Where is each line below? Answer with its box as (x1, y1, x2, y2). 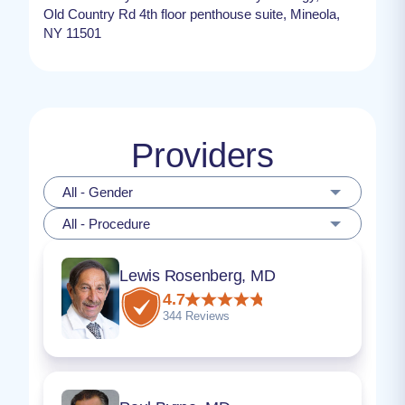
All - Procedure (62, 215, 150, 231)
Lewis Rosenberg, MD (119, 267, 276, 286)
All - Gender (62, 184, 133, 200)
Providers (131, 136, 274, 174)
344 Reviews (163, 308, 230, 323)
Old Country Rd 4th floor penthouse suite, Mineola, (43, 5, 340, 22)
